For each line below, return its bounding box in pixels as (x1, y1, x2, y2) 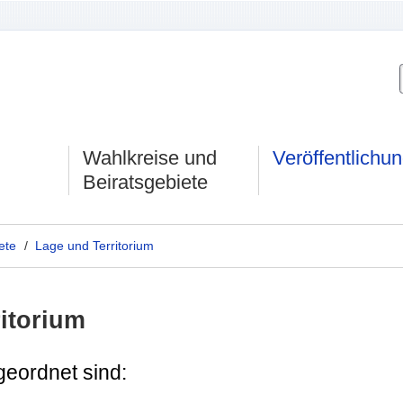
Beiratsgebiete (82, 171, 208, 194)
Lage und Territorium (34, 237, 154, 253)
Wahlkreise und (82, 147, 217, 170)
